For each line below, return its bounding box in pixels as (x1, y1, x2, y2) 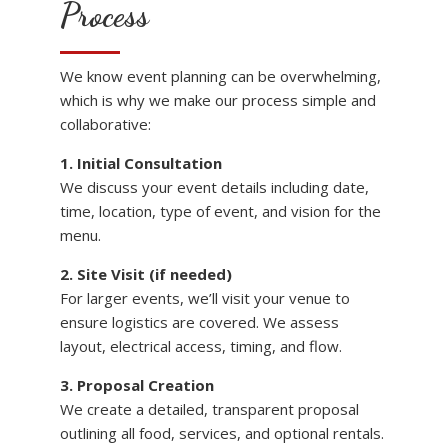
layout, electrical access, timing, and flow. (60, 336, 342, 357)
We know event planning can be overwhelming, (60, 66, 381, 87)
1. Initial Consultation (60, 153, 222, 174)
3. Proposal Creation (60, 375, 214, 396)
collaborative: (60, 114, 151, 135)
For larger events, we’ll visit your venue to (60, 288, 350, 309)
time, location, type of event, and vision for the (60, 201, 381, 222)
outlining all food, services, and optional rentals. (60, 423, 384, 444)
